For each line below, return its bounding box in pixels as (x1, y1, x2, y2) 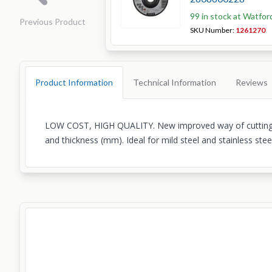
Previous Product (19, 16, 86, 27)
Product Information (35, 77, 113, 87)
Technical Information (133, 77, 216, 87)
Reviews (236, 77, 268, 87)
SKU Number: (190, 25, 236, 35)
